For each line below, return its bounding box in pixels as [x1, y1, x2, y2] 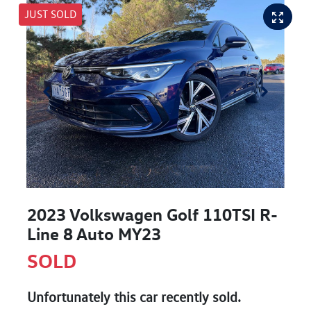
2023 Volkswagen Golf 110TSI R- [27, 204, 278, 226]
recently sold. [158, 289, 241, 306]
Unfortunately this [27, 289, 140, 306]
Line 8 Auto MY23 [27, 224, 161, 245]
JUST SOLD [24, 7, 76, 21]
